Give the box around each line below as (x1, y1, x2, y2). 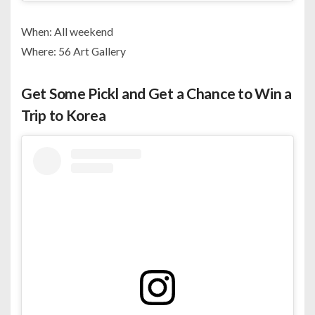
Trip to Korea (21, 106, 106, 124)
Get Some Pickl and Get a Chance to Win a (21, 84, 292, 103)
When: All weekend (21, 25, 113, 39)
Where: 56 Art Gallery (21, 44, 126, 58)
